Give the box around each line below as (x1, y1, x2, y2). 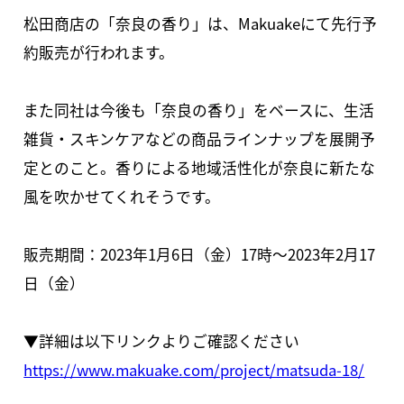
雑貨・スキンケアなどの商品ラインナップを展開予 (23, 128, 376, 151)
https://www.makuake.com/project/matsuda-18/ (23, 359, 365, 381)
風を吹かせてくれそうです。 (23, 186, 221, 208)
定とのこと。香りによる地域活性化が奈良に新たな (23, 157, 376, 179)
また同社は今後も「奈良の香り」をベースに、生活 (23, 99, 375, 122)
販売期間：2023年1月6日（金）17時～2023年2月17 (23, 243, 376, 266)
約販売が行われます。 (23, 41, 175, 64)
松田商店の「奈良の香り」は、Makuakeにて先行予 (23, 13, 378, 35)
